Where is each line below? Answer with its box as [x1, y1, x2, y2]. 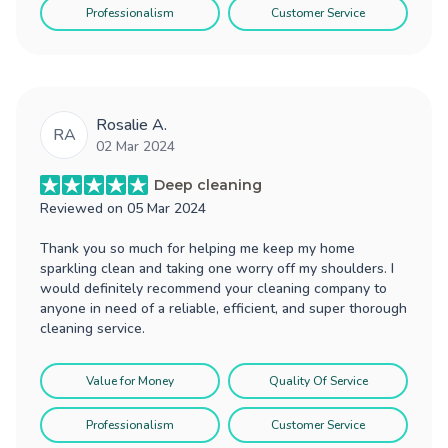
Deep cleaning [154, 175, 262, 194]
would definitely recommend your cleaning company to [40, 278, 387, 298]
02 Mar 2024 [96, 136, 175, 156]
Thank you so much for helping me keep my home [40, 238, 355, 258]
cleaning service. [40, 318, 145, 338]
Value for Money [86, 372, 174, 389]
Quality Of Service [268, 372, 368, 389]
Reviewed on [40, 198, 127, 218]
